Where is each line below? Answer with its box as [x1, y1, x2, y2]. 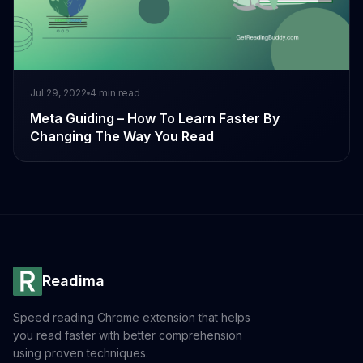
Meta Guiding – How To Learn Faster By [30, 110, 280, 127]
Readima [42, 272, 105, 290]
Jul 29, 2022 [30, 87, 87, 100]
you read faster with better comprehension [13, 328, 242, 343]
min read [96, 87, 140, 100]
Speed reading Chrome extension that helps [13, 310, 250, 325]
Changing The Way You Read [30, 128, 214, 145]
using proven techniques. [13, 346, 148, 361]
